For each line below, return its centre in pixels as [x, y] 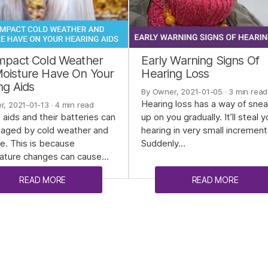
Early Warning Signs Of [200, 61]
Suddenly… [164, 144]
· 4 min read [71, 105]
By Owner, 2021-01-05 [182, 92]
